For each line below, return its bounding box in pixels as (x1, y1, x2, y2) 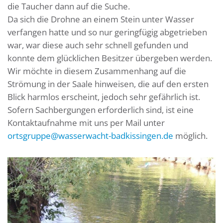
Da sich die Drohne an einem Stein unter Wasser (7, 13, 194, 25)
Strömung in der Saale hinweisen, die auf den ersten (7, 78, 209, 90)
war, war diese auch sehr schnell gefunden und (7, 39, 188, 51)
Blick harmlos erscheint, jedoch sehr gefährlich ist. (7, 91, 200, 103)
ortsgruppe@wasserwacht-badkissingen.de (7, 130, 173, 141)
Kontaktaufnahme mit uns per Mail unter (7, 117, 165, 128)
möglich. (173, 130, 208, 141)
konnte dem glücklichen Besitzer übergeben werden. (7, 52, 212, 64)
